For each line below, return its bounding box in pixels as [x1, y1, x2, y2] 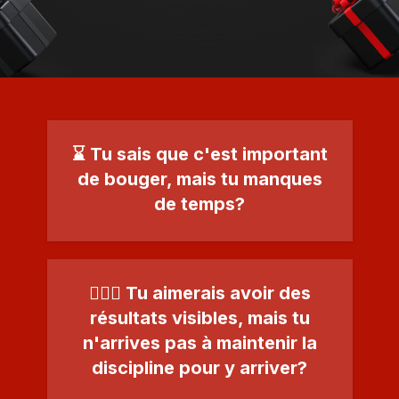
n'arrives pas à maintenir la [82, 332, 317, 354]
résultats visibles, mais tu [89, 307, 310, 329]
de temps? [154, 193, 245, 215]
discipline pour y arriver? [92, 357, 307, 379]
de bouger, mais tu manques [77, 168, 322, 190]
